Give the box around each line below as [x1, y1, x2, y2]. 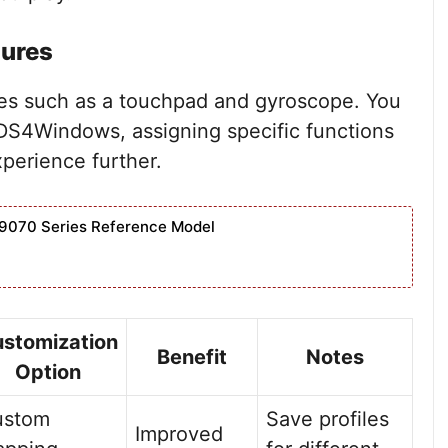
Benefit [157, 345, 227, 369]
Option [14, 360, 81, 384]
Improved [135, 422, 223, 446]
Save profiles [266, 407, 389, 431]
